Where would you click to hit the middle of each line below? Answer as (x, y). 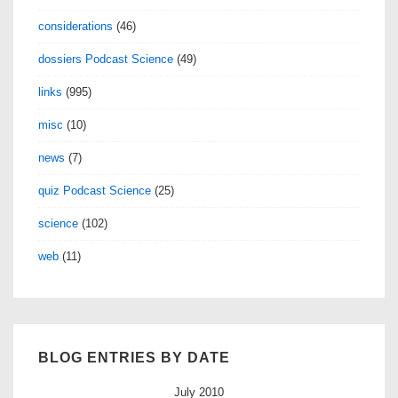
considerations (76, 26)
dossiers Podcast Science (106, 59)
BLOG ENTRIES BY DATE (134, 357)
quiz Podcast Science (95, 190)
